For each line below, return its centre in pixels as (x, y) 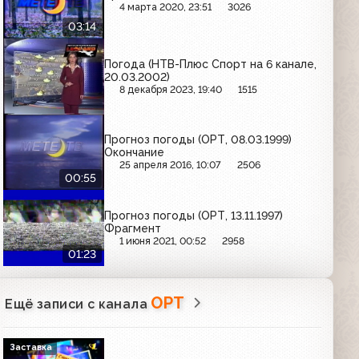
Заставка (31, 347)
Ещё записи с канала (78, 304)
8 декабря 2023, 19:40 (171, 89)
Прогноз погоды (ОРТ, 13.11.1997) (194, 215)
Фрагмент (133, 228)
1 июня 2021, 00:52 (163, 240)
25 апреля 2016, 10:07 (171, 165)
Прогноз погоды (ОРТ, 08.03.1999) (198, 140)
